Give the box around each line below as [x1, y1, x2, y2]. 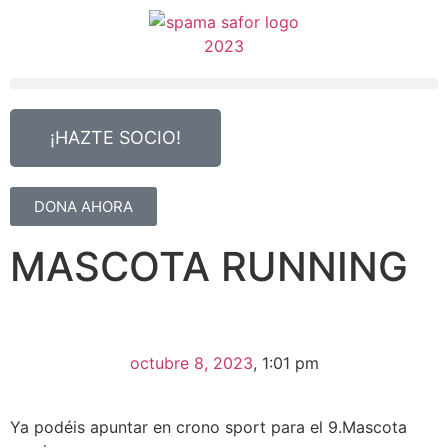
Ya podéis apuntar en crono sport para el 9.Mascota [10, 417, 407, 437]
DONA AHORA [34, 197, 133, 216]
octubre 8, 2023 [129, 353, 253, 373]
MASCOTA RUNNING [10, 242, 408, 291]
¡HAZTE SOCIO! [50, 127, 181, 148]
